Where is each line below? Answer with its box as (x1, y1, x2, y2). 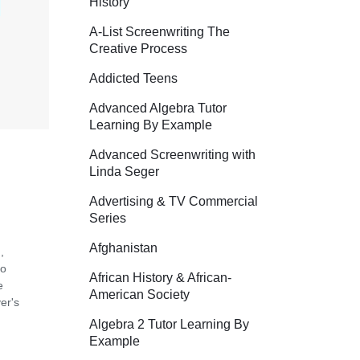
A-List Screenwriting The (89, 24, 230, 39)
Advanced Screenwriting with (89, 147, 256, 162)
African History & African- (89, 270, 231, 284)
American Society (89, 287, 190, 301)
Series (89, 211, 126, 225)
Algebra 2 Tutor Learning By (89, 317, 249, 331)
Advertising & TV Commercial (89, 194, 258, 208)
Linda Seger (89, 164, 159, 178)
